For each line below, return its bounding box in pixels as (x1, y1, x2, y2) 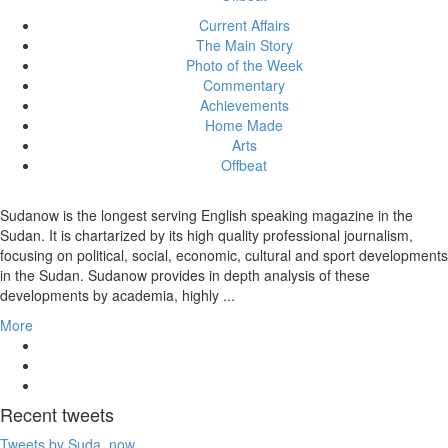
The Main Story (195, 35, 293, 56)
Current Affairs (198, 15, 290, 36)
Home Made (205, 115, 283, 136)
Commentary (203, 75, 285, 96)
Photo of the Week (185, 55, 303, 76)
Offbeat (221, 155, 267, 176)
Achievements (199, 95, 289, 116)
